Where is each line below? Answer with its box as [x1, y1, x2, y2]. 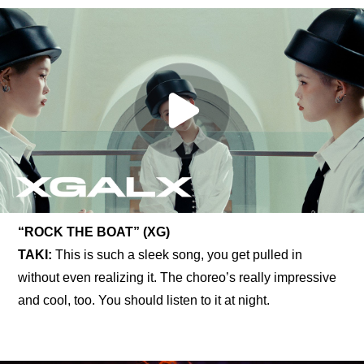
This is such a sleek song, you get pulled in [55, 248, 303, 262]
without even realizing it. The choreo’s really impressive [18, 271, 337, 284]
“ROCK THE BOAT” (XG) [18, 225, 171, 239]
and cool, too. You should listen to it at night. [18, 293, 271, 307]
